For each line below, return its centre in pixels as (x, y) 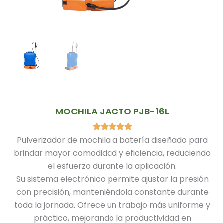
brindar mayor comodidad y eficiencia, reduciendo (112, 153)
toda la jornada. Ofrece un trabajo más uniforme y (112, 205)
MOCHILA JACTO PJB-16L (112, 111)
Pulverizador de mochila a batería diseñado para (112, 140)
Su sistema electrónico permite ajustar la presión (112, 179)
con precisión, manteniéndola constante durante (112, 192)
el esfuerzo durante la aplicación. (112, 166)
